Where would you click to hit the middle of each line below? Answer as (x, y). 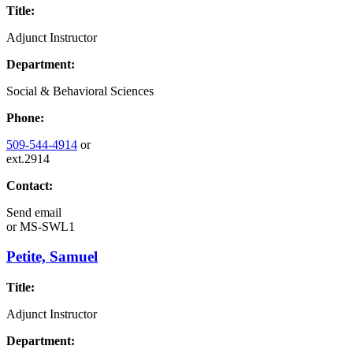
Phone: (25, 117)
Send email (34, 212)
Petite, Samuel (52, 257)
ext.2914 (28, 158)
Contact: (30, 185)
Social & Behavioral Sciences (80, 91)
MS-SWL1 (46, 226)
